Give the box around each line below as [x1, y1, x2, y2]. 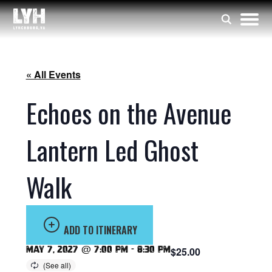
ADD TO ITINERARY [63, 223, 137, 237]
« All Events [25, 67, 81, 81]
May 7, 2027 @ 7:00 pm [25, 245, 128, 254]
